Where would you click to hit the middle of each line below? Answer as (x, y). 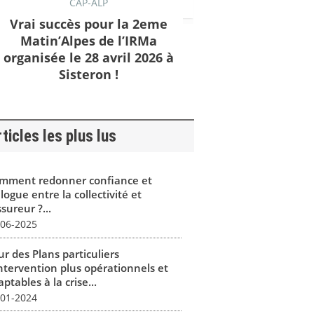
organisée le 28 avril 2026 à (88, 57)
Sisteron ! (88, 74)
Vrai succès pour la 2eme (88, 23)
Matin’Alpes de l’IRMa (88, 40)
